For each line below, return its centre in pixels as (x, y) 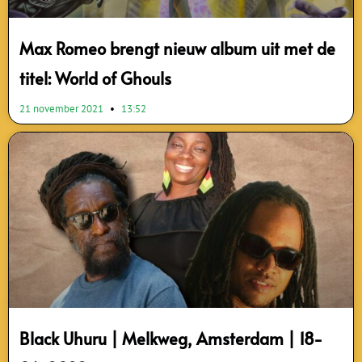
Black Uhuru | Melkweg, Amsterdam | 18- (171, 339)
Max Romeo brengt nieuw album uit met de (177, 48)
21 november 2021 (63, 108)
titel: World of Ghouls (95, 78)
